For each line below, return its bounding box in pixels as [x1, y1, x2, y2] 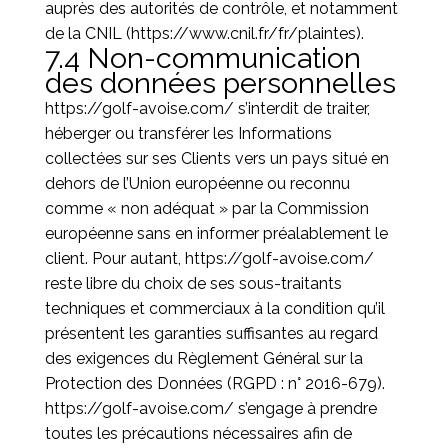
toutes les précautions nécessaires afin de [44, 424, 352, 443]
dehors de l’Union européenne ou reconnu [44, 174, 350, 193]
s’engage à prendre [233, 399, 377, 418]
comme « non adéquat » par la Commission [44, 199, 369, 218]
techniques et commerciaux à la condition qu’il [44, 299, 385, 318]
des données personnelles [44, 66, 396, 100]
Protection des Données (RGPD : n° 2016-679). [44, 374, 385, 393]
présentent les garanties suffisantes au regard [44, 324, 378, 343]
